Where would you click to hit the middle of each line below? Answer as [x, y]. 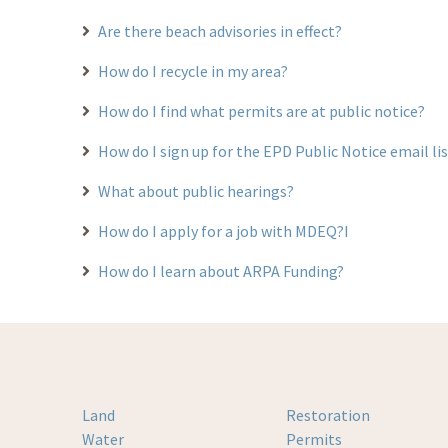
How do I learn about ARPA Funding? [221, 270]
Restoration [328, 414]
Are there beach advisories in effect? [220, 30]
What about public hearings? [196, 190]
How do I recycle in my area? [193, 70]
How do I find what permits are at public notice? [261, 110]
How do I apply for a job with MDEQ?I [223, 230]
